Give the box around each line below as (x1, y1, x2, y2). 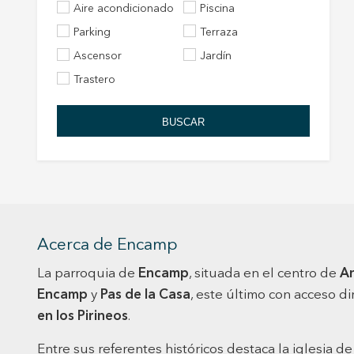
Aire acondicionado (81, 3, 174, 14)
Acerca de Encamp (37, 237, 178, 254)
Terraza (205, 27, 238, 38)
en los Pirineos (37, 310, 128, 323)
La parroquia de (37, 267, 138, 281)
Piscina (206, 3, 235, 14)
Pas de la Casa (100, 288, 190, 302)
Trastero (79, 74, 115, 85)
